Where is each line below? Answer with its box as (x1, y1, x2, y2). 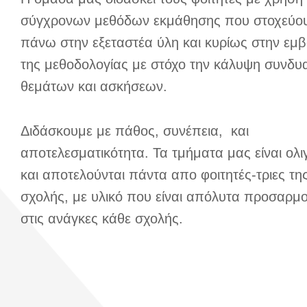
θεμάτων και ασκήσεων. (21, 78, 171, 94)
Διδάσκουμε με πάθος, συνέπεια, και (21, 123, 249, 138)
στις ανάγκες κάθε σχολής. (21, 210, 187, 226)
